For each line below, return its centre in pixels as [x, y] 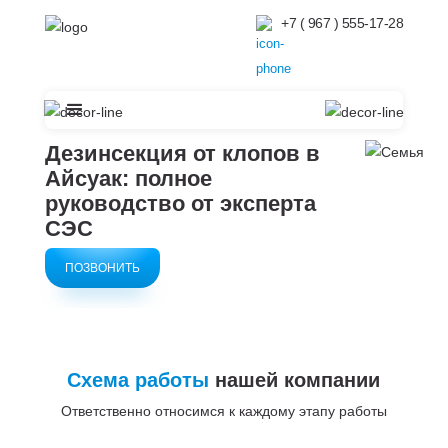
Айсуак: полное [128, 178]
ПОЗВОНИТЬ [102, 268]
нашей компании [295, 380]
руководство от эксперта [180, 203]
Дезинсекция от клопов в [182, 153]
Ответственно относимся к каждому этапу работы [223, 411]
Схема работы [138, 380]
